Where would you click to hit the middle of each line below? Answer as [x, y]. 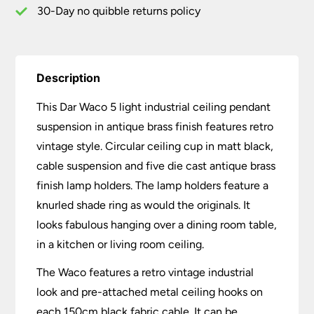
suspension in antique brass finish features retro [155, 127]
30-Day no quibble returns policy [119, 11]
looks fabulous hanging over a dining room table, [157, 225]
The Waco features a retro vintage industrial [145, 273]
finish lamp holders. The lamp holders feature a [153, 186]
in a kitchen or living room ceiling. [121, 245]
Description [69, 78]
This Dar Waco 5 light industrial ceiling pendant [154, 107]
